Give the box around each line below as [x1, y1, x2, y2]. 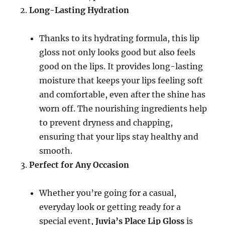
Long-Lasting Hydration [29, 5, 130, 15]
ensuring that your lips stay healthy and [39, 132, 199, 142]
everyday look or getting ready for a [39, 202, 181, 212]
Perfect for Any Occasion [29, 160, 130, 170]
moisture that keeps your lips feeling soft [39, 75, 203, 85]
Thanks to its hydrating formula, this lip [39, 33, 200, 43]
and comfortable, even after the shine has [39, 89, 206, 99]
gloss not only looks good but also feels [39, 47, 196, 57]
